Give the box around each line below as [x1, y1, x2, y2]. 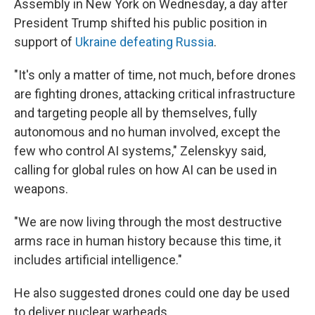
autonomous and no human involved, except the [14, 124, 281, 139]
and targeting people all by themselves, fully [14, 105, 257, 120]
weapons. [14, 181, 68, 196]
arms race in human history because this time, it [14, 233, 281, 248]
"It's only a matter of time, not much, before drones [14, 67, 296, 82]
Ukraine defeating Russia [75, 34, 214, 49]
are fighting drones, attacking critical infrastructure [14, 86, 295, 101]
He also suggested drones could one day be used [14, 285, 290, 300]
